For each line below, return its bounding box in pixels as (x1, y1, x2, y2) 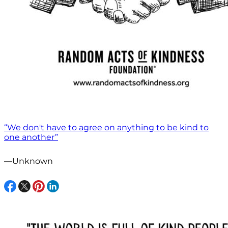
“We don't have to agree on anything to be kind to (4, 122, 209, 132)
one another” (4, 132, 58, 142)
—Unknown (4, 156, 53, 166)
